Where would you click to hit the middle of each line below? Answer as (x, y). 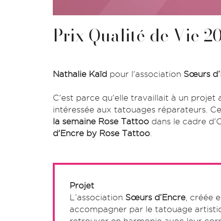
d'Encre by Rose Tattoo (101, 133)
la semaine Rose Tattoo (101, 121)
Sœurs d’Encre (155, 197)
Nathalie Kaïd (80, 74)
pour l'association (145, 74)
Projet (82, 185)
